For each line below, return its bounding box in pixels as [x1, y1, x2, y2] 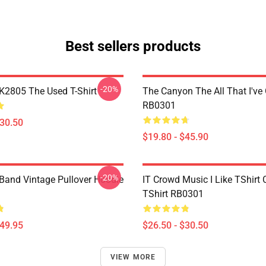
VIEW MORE [110, 253, 156, 261]
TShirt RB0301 [142, 188, 204, 199]
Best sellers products [65, 38, 201, 55]
